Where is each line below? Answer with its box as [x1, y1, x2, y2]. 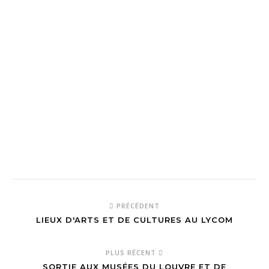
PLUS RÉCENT [106, 248, 159, 257]
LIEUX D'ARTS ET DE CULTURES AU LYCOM [36, 215, 233, 225]
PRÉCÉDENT [114, 201, 160, 210]
